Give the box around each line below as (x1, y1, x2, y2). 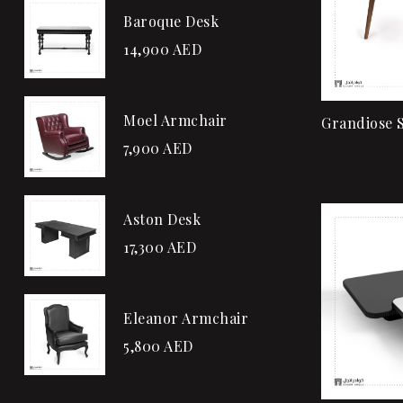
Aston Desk (123, 210, 201, 229)
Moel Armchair (123, 111, 228, 130)
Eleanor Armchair (123, 309, 249, 328)
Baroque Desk (123, 12, 219, 31)
